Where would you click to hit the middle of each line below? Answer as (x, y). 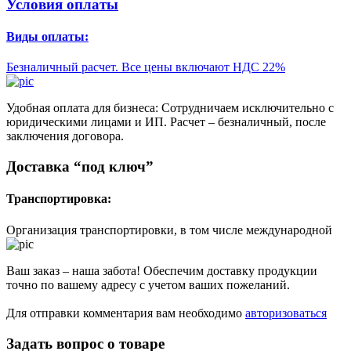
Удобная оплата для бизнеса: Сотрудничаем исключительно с (170, 108)
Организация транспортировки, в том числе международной (169, 230)
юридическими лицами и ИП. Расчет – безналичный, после (166, 122)
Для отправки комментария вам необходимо (126, 313)
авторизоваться (286, 313)
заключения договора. (65, 136)
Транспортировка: (59, 199)
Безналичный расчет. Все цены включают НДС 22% (146, 67)
